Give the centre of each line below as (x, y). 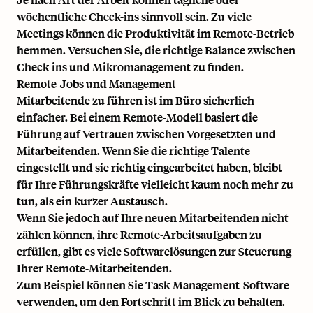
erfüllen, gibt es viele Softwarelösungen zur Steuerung (154, 252)
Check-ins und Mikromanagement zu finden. (130, 67)
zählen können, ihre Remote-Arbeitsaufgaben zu (139, 235)
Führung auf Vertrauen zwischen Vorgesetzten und (146, 134)
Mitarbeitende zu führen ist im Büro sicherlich (136, 101)
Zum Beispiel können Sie (81, 285)
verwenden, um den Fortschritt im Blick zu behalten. (151, 302)
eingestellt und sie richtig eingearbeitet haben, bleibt (150, 168)
